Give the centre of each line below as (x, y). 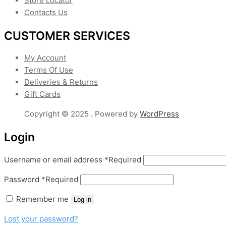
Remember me (42, 199)
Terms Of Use (49, 70)
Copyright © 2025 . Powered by (82, 114)
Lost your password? (41, 218)
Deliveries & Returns (61, 82)
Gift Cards (42, 94)
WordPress (159, 114)
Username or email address (54, 159)
